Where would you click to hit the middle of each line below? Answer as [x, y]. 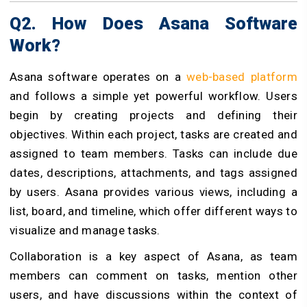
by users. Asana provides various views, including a [153, 192]
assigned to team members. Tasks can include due [153, 153]
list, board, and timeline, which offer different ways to [153, 211]
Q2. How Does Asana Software [153, 23]
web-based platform [242, 76]
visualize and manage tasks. [86, 230]
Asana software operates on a [98, 76]
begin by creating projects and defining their [153, 115]
